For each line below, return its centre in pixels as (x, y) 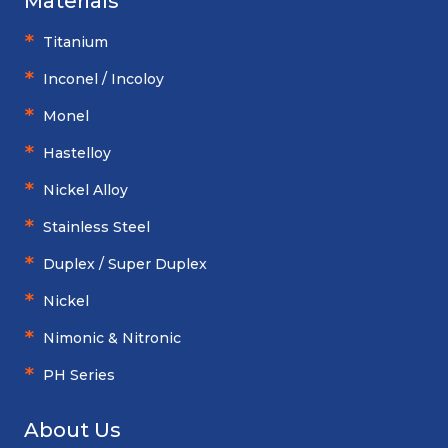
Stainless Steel (96, 227)
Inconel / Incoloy (103, 79)
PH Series (79, 375)
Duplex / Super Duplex (125, 264)
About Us (72, 430)
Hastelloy (77, 153)
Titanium (75, 42)
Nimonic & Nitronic (112, 338)
